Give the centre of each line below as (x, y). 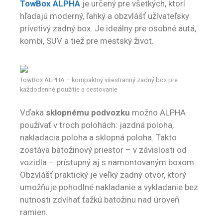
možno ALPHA (158, 113)
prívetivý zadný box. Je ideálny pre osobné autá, (108, 29)
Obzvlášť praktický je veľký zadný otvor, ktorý (103, 175)
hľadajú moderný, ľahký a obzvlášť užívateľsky (105, 16)
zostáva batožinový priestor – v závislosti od (103, 150)
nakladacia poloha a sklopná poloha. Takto (98, 138)
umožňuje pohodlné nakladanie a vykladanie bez (109, 187)
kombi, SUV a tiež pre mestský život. (87, 41)
